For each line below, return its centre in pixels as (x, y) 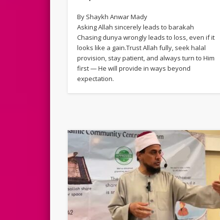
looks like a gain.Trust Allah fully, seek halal (142, 47)
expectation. (96, 78)
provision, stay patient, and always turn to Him (146, 58)
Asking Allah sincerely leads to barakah (136, 27)
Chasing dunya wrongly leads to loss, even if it (146, 37)
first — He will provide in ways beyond (134, 68)
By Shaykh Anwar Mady (112, 16)
